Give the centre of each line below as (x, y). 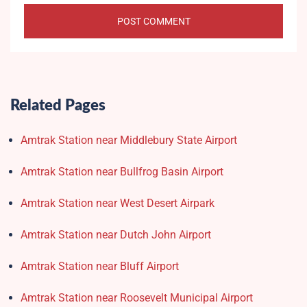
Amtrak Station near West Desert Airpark (118, 204)
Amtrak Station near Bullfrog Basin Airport (122, 172)
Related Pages (58, 106)
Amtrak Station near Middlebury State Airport (129, 140)
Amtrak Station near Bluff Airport (100, 267)
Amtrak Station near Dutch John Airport (116, 235)
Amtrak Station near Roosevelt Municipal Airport (137, 298)
